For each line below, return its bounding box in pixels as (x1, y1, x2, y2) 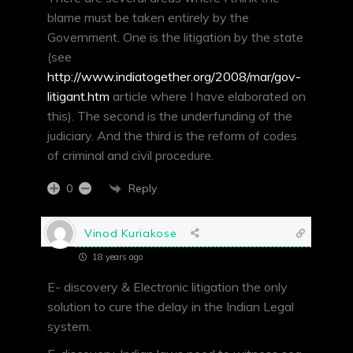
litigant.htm (47, 88, 110, 105)
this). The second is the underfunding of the (47, 108, 292, 124)
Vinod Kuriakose (84, 225, 177, 240)
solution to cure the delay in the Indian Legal (47, 299, 294, 315)
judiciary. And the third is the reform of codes (47, 128, 297, 144)
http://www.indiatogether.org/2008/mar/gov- (47, 69, 301, 85)
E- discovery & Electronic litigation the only (47, 279, 288, 295)
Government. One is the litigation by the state (47, 29, 303, 46)
